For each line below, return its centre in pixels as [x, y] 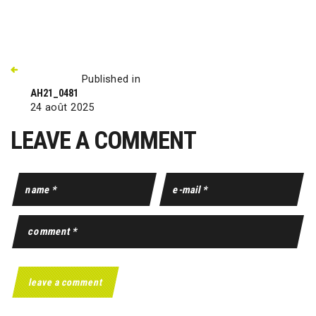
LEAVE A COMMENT [103, 140]
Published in [111, 79]
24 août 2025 [62, 108]
